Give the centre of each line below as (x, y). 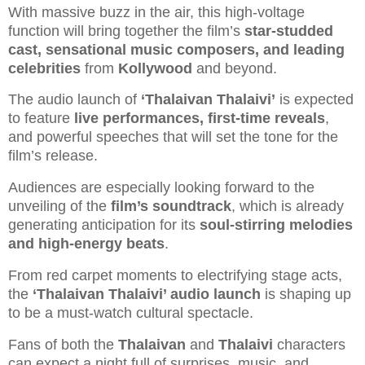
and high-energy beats (86, 244)
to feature (41, 119)
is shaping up (306, 295)
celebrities (44, 68)
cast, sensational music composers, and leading (176, 49)
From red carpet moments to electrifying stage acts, (175, 276)
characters (309, 344)
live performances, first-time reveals (200, 119)
